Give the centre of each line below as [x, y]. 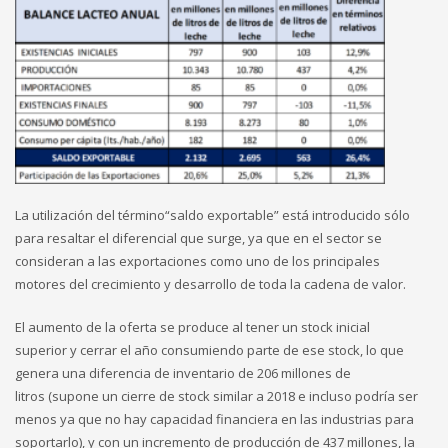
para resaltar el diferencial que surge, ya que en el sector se [198, 238]
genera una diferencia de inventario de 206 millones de [183, 373]
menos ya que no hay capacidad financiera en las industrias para [214, 419]
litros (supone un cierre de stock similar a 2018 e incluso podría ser [216, 396]
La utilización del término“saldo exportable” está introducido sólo [212, 215]
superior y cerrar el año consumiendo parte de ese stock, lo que [209, 350]
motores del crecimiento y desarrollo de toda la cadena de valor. [210, 284]
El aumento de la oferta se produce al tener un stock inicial [192, 327]
